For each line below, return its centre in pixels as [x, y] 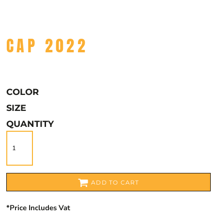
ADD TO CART [115, 183]
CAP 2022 [47, 46]
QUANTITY [30, 124]
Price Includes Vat [40, 208]
